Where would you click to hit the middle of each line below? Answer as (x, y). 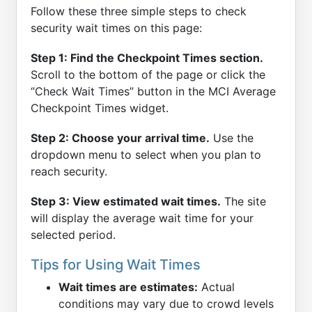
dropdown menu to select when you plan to (146, 155)
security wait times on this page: (116, 28)
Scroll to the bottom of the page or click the (148, 74)
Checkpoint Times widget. (100, 108)
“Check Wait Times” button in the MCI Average (153, 91)
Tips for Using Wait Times (116, 265)
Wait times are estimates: (128, 287)
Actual (216, 287)
